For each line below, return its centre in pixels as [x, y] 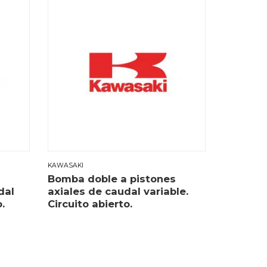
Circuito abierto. [90, 204]
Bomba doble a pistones [112, 179]
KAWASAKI [66, 165]
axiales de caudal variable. [118, 192]
